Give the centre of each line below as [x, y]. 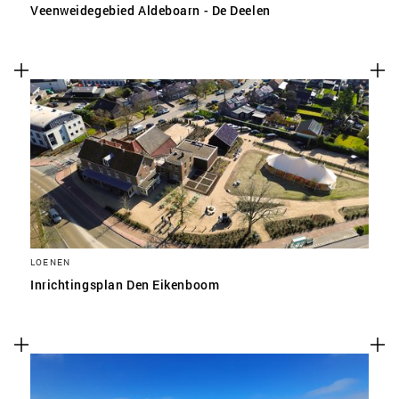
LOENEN [51, 262]
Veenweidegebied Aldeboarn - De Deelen [151, 10]
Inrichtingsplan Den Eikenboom [125, 285]
